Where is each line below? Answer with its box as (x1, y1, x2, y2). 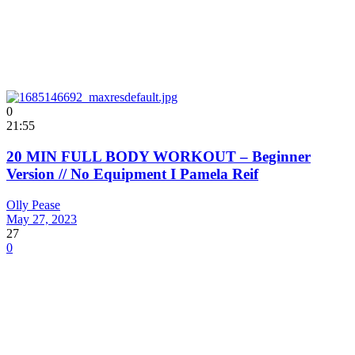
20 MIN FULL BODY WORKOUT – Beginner (6, 147, 311, 165)
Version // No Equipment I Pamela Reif (6, 165, 258, 182)
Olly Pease (6, 197, 60, 212)
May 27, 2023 (6, 212, 77, 226)
